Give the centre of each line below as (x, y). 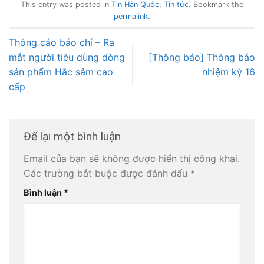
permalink (131, 16)
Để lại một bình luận (74, 137)
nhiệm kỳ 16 (229, 72)
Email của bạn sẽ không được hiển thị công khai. (132, 159)
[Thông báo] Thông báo (202, 57)
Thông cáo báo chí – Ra (62, 43)
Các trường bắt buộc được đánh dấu (107, 174)
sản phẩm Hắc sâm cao (61, 72)
